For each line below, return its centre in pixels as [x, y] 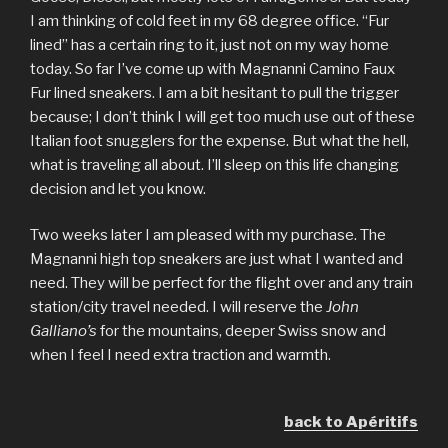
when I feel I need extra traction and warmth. [180, 355]
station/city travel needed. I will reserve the [178, 307]
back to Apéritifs [351, 422]
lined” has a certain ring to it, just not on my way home [209, 44]
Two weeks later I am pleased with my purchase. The [208, 235]
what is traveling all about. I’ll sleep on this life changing [214, 164]
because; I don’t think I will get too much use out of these [222, 116]
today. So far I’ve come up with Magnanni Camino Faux [212, 68]
